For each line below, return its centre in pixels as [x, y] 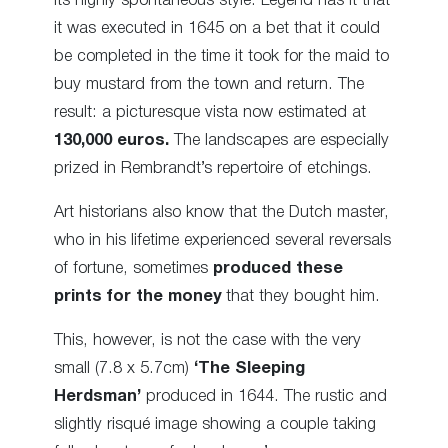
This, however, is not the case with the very [207, 341]
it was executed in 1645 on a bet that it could [217, 28]
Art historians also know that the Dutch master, [221, 213]
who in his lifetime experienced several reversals [222, 241]
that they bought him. [300, 297]
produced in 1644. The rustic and [264, 397]
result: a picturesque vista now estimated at [210, 112]
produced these [278, 269]
